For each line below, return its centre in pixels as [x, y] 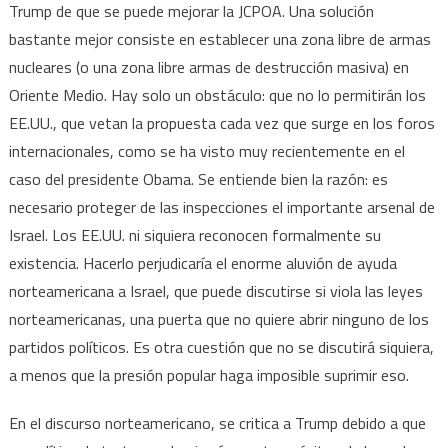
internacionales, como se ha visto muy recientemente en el [206, 150]
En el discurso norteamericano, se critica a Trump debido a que [217, 422]
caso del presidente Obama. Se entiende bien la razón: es [198, 178]
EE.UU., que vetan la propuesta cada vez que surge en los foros [221, 122]
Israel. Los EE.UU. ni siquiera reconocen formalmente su [194, 234]
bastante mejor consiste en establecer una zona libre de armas [219, 38]
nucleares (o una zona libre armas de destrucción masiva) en [208, 66]
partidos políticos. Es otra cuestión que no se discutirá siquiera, [221, 346]
